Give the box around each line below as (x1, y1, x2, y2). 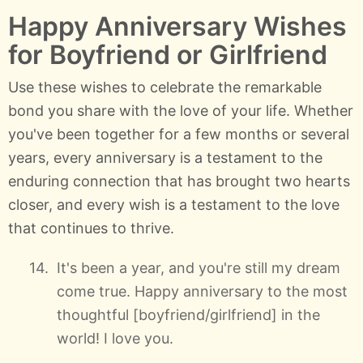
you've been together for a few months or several (8, 125, 349, 143)
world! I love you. (57, 329, 173, 347)
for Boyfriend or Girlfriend (8, 38, 327, 70)
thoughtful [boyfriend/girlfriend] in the (57, 305, 320, 323)
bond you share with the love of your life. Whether (8, 101, 353, 119)
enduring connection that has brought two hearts (8, 172, 350, 190)
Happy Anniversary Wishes (8, 10, 347, 42)
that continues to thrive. (8, 219, 174, 237)
